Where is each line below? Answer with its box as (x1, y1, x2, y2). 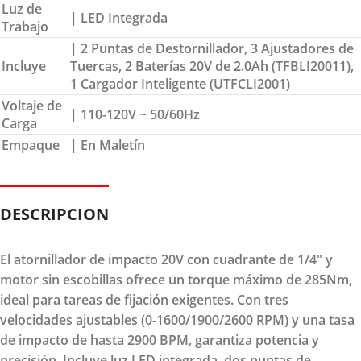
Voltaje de (2, 96, 62, 114)
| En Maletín (70, 135, 145, 154)
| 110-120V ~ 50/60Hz (70, 105, 200, 123)
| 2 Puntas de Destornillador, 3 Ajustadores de (70, 39, 354, 57)
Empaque (2, 135, 60, 154)
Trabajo (2, 17, 48, 35)
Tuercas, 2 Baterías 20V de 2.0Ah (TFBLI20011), (70, 56, 354, 75)
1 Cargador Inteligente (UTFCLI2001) (70, 74, 290, 93)
